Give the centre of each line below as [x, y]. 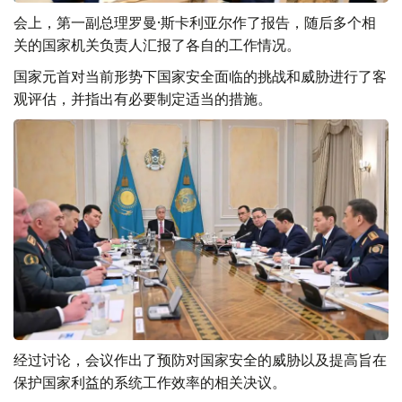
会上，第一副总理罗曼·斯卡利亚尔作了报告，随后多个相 [195, 22]
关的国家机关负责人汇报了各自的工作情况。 [157, 44]
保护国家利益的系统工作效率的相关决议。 [150, 382]
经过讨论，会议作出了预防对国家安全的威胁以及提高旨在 [200, 359]
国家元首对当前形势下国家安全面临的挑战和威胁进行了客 [200, 76]
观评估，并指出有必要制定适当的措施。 [143, 98]
